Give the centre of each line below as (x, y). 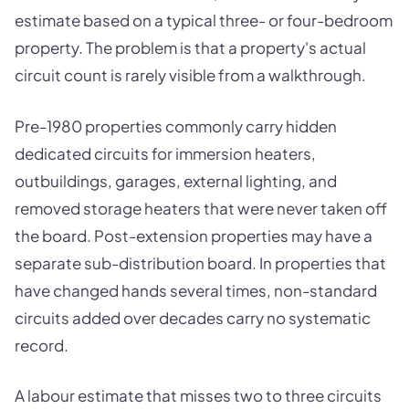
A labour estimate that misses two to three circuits (198, 396)
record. (42, 345)
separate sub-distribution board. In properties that (200, 262)
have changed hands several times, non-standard (196, 290)
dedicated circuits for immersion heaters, (165, 153)
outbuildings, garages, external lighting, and (176, 180)
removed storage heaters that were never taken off (201, 208)
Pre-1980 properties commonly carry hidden (176, 126)
